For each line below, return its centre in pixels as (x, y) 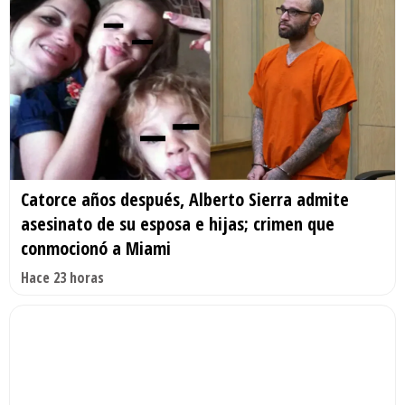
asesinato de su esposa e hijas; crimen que (178, 224)
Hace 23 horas (62, 278)
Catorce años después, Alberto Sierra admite (185, 200)
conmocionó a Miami (96, 249)
